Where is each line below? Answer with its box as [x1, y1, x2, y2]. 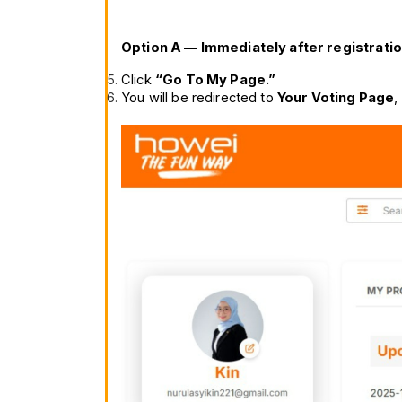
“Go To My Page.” [154, 71, 276, 88]
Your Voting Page [276, 89, 395, 106]
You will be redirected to [121, 89, 277, 106]
